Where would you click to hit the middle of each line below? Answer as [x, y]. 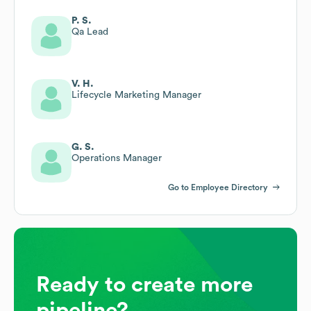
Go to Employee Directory [218, 187]
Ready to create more [144, 284]
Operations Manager [117, 158]
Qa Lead [90, 32]
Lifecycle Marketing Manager [136, 95]
